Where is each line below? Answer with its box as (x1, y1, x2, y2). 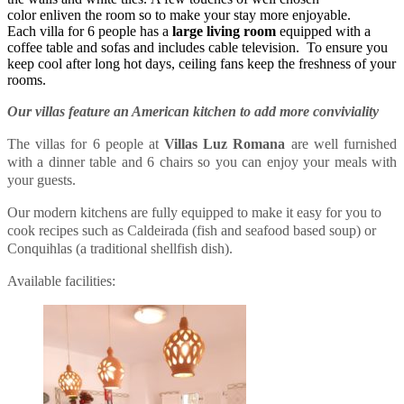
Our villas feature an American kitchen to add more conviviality (7, 103, 379, 119)
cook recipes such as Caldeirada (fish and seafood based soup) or (7, 222, 376, 238)
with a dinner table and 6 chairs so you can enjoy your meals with (7, 153, 397, 170)
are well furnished (285, 135, 398, 151)
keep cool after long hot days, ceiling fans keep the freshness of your (7, 55, 396, 71)
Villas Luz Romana (164, 135, 286, 151)
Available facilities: (7, 272, 115, 289)
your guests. (7, 171, 76, 188)
